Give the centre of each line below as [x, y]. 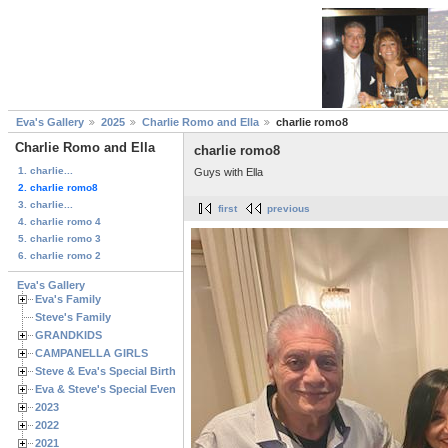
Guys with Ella [228, 171]
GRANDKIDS [68, 334]
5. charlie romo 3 [59, 238]
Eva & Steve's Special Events [110, 388]
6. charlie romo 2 [59, 255]
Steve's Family [73, 316]
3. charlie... [45, 204]
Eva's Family [68, 298]
